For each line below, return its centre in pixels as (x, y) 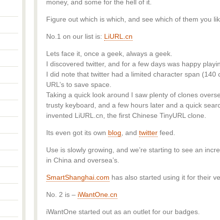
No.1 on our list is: (75, 36)
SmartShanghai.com (78, 177)
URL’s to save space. (79, 84)
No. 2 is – (62, 194)
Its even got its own (77, 133)
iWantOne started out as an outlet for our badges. (123, 212)
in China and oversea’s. (83, 160)
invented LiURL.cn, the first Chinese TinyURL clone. (126, 115)
